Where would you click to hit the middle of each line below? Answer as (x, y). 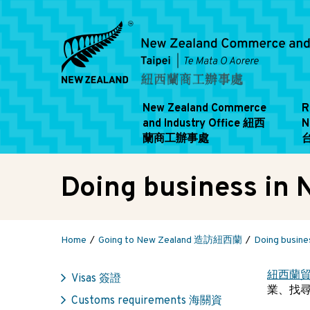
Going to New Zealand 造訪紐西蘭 (170, 240)
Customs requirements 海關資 (147, 301)
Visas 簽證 (96, 279)
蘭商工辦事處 (176, 139)
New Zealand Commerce (204, 109)
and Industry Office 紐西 (204, 124)
